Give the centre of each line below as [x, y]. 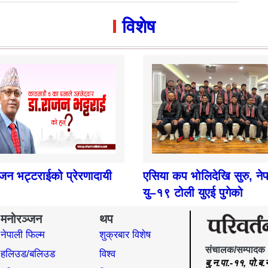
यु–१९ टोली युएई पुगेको [193, 193]
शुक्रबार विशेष [125, 235]
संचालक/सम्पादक [235, 249]
